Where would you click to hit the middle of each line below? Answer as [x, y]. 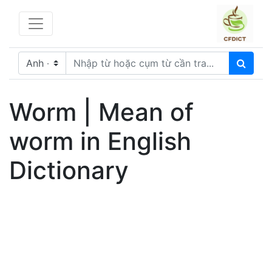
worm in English [100, 141]
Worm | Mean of [101, 112]
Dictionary [69, 170]
